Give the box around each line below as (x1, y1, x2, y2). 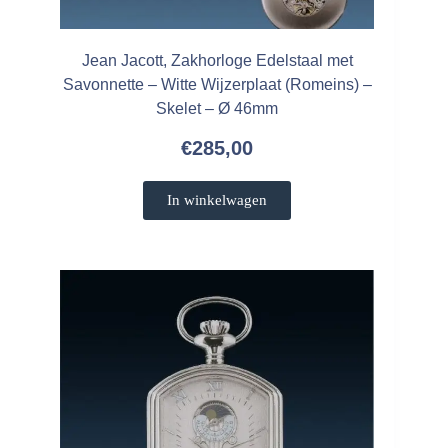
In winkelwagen (167, 192, 268, 209)
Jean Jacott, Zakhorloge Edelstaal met (81, 52, 353, 70)
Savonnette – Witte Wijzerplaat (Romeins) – (62, 76, 372, 94)
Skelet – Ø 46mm (156, 100, 279, 118)
